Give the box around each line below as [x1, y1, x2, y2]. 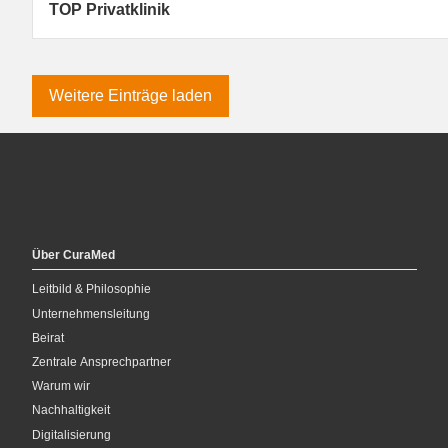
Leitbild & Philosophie [32, 282, 151, 297]
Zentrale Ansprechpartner [32, 355, 171, 369]
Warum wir [32, 379, 90, 394]
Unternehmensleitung [32, 306, 150, 321]
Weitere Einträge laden [49, 87, 212, 105]
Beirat [32, 330, 64, 345]
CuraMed [63, 247, 115, 262]
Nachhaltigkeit [32, 403, 110, 418]
